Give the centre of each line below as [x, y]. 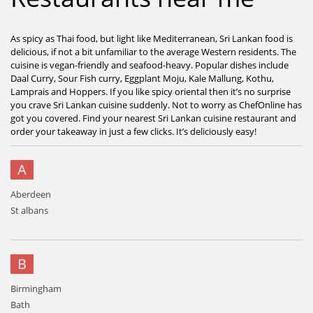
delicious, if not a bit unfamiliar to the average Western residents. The [153, 52]
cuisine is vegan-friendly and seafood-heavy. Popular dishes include [150, 65]
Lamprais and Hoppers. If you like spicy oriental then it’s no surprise [151, 92]
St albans [29, 210]
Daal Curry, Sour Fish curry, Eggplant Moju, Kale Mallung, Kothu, [142, 78]
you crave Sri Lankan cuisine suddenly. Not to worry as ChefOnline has [156, 105]
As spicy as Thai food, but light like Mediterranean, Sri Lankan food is [152, 38]
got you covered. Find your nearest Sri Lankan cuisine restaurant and [153, 118]
